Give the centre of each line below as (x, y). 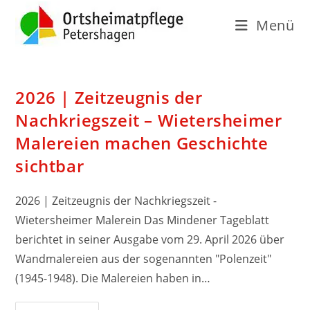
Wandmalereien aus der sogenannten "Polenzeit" (144, 259)
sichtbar (50, 166)
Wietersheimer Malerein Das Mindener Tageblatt (143, 220)
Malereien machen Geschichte (142, 143)
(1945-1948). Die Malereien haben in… (113, 278)
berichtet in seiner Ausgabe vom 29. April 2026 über (150, 239)
